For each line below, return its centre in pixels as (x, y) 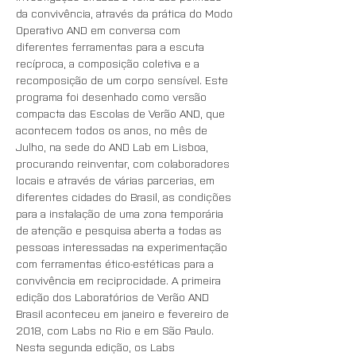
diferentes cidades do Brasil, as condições (125, 196)
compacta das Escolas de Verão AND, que (122, 113)
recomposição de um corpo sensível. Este (124, 79)
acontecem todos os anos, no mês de (113, 130)
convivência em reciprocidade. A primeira (120, 280)
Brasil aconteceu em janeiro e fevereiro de (124, 313)
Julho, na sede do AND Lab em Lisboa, (114, 146)
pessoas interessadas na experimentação (123, 246)
